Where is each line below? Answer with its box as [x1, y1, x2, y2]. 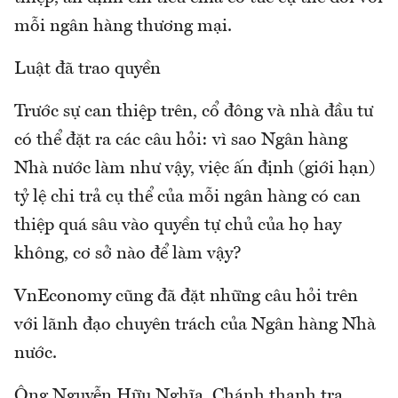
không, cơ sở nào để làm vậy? [14, 244, 242, 263]
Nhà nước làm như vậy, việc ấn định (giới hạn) [14, 159, 375, 178]
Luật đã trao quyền [14, 60, 161, 78]
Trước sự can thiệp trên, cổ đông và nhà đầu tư [14, 102, 373, 121]
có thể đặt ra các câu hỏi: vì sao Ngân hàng [14, 131, 347, 149]
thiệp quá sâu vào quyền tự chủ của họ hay [14, 216, 341, 235]
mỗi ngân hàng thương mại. [14, 17, 232, 36]
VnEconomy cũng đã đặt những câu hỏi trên [14, 287, 358, 306]
